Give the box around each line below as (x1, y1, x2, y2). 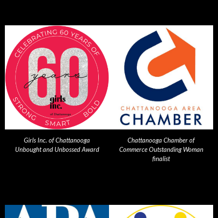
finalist (152, 155, 170, 163)
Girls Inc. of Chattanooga (24, 136, 90, 145)
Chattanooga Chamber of (127, 136, 195, 145)
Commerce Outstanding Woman (119, 145, 203, 154)
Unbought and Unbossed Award (15, 145, 99, 154)
